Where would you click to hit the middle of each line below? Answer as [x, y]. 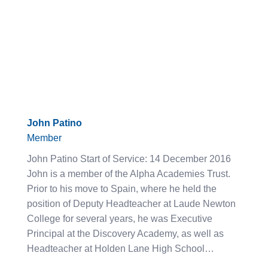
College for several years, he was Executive [120, 218]
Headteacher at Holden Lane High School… [121, 248]
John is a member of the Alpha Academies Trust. [129, 173]
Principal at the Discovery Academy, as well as [125, 233]
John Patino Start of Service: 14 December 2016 [129, 159]
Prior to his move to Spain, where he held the [122, 188]
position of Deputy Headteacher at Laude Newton [131, 203]
